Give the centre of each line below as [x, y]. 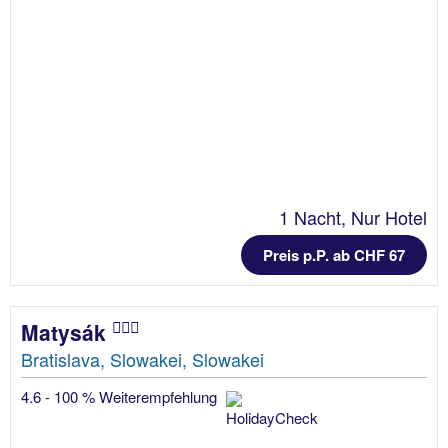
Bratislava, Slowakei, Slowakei [142, 358]
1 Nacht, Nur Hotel [353, 216]
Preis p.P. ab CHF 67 [334, 254]
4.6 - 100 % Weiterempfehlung [121, 396]
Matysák [66, 331]
